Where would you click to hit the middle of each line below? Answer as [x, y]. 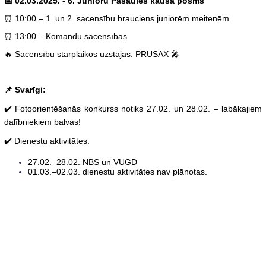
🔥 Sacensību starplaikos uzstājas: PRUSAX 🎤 [91, 54]
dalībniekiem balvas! [42, 122]
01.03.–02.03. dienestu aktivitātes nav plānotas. [117, 172]
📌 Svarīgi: [25, 90]
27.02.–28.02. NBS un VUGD [82, 162]
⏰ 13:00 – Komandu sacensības [65, 37]
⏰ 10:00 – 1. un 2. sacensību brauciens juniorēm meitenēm [116, 19]
